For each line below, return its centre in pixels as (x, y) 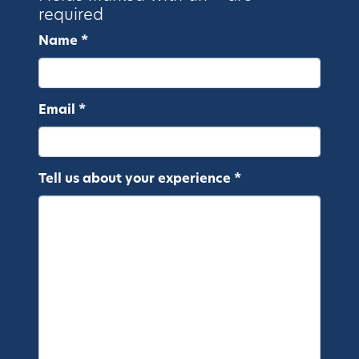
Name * (63, 41)
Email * (62, 110)
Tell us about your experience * (140, 179)
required (71, 16)
